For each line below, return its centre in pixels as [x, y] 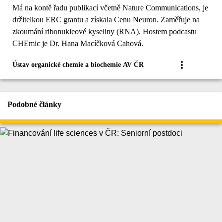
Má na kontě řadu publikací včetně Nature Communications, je [110, 8]
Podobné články [34, 105]
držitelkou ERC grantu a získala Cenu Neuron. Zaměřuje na [106, 20]
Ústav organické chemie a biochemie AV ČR [78, 65]
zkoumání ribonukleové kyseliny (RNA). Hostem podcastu [105, 32]
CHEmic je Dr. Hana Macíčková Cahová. [78, 44]
